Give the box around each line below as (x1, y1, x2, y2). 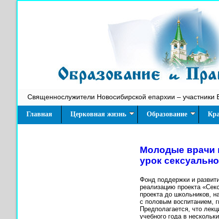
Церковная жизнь (70, 110, 126, 118)
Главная (26, 110, 52, 118)
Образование (147, 110, 187, 118)
